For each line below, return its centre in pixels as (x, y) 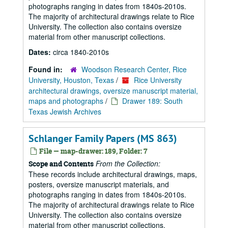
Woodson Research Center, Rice (134, 69)
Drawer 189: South (152, 101)
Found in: (47, 69)
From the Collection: (128, 163)
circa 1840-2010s (81, 52)
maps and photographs (66, 101)
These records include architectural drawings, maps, (113, 174)
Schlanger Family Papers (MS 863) (103, 138)
